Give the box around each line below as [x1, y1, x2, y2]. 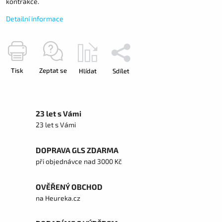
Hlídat [79, 67, 97, 75]
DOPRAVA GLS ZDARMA [36, 146, 118, 155]
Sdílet [112, 67, 129, 75]
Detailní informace [6, 14, 63, 23]
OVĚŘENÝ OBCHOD [36, 182, 103, 191]
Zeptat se [39, 66, 67, 74]
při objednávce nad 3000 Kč [36, 157, 122, 166]
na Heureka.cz [36, 194, 80, 202]
